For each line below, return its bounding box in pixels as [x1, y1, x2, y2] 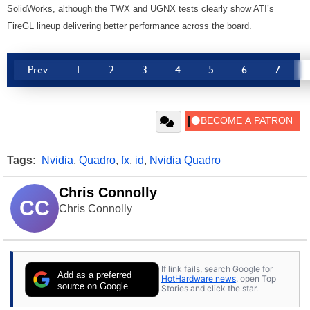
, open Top [236, 273, 276, 284]
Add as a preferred [57, 269, 132, 280]
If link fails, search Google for [161, 264, 273, 275]
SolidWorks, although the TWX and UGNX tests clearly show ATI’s [7, 3, 274, 14]
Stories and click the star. [161, 283, 258, 294]
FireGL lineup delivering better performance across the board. [7, 20, 252, 31]
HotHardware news [161, 273, 236, 284]
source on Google [57, 280, 129, 291]
